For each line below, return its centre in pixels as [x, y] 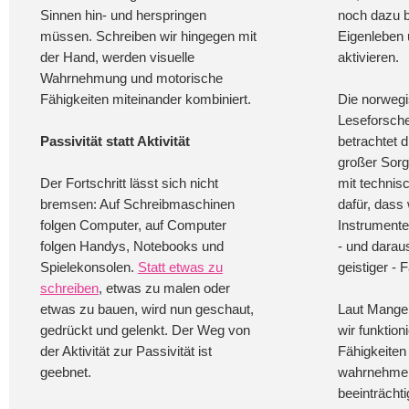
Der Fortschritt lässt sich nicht [129, 183]
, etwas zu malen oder [164, 288]
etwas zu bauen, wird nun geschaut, [147, 309]
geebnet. [66, 372]
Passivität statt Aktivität [115, 141]
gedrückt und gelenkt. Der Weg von [145, 330]
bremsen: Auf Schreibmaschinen [137, 204]
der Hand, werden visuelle [117, 57]
